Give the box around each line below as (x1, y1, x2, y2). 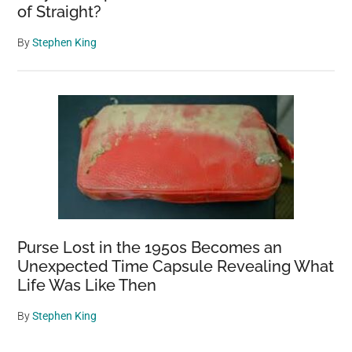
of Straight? (17, 2, 102, 21)
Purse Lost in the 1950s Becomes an (17, 238, 283, 257)
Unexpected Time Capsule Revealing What (17, 257, 335, 276)
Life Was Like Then (17, 276, 157, 295)
